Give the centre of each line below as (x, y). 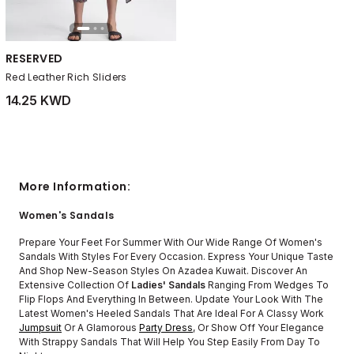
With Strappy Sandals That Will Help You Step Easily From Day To (169, 342)
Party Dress (166, 328)
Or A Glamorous (100, 328)
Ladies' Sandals (168, 285)
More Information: (75, 187)
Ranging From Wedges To (267, 285)
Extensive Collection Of (75, 285)
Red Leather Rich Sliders (66, 77)
